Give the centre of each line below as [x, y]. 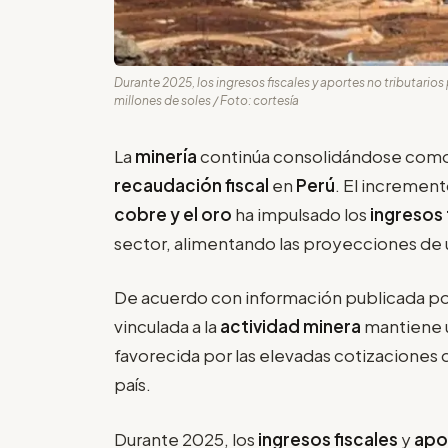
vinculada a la [167, 326]
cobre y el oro [173, 213]
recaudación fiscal [193, 184]
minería [167, 155]
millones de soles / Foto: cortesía [206, 100]
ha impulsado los [301, 213]
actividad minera [290, 326]
